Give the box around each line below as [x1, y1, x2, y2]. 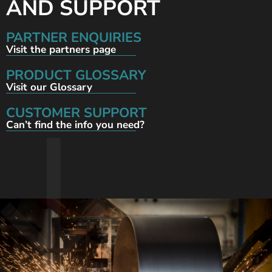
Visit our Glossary [6, 80, 92, 94]
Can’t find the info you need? [6, 117, 144, 132]
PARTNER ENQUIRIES [6, 28, 141, 47]
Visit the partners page [6, 42, 116, 56]
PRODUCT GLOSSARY [6, 66, 146, 84]
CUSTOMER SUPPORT [6, 103, 147, 122]
